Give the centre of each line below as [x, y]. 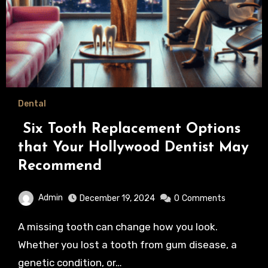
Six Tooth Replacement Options [129, 129]
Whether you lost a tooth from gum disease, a [127, 244]
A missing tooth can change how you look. [21, 226]
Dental [32, 103]
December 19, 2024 [117, 198]
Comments [203, 198]
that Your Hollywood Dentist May [133, 147]
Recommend [62, 166]
